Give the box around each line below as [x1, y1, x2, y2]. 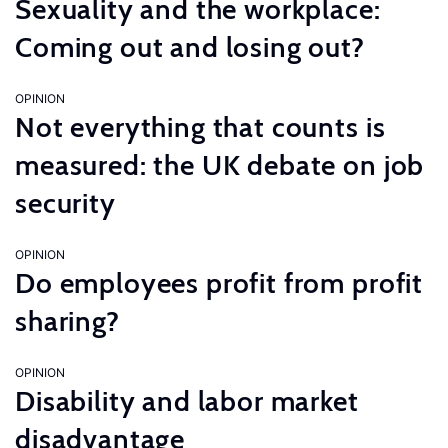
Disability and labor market [15, 384, 359, 418]
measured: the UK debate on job [15, 148, 425, 182]
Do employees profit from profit [15, 266, 424, 300]
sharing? [15, 304, 120, 338]
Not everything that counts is [15, 110, 386, 144]
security [15, 186, 116, 220]
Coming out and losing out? [15, 30, 365, 64]
